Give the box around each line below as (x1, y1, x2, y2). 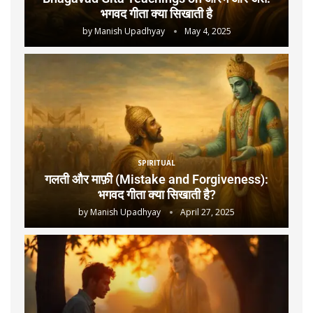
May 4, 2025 (184, 25, 231, 38)
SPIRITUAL (138, 158, 175, 168)
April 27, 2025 (180, 206, 235, 219)
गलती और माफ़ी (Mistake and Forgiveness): (45, 172, 268, 187)
